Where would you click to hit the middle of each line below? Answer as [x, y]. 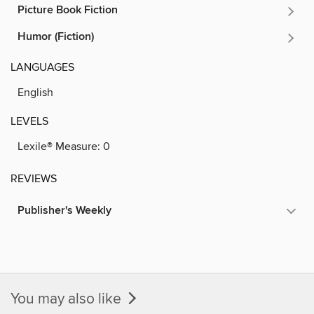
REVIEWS [34, 178]
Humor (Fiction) [56, 36]
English [35, 92]
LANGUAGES [42, 67]
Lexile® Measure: [60, 146]
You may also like [68, 299]
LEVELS [29, 121]
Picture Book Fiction [68, 10]
